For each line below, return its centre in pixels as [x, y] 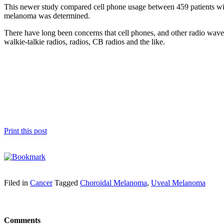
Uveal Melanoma [178, 182]
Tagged [67, 182]
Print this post [25, 130]
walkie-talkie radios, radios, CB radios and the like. [84, 41]
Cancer [41, 182]
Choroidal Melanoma [113, 182]
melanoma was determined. [47, 15]
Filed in [17, 182]
